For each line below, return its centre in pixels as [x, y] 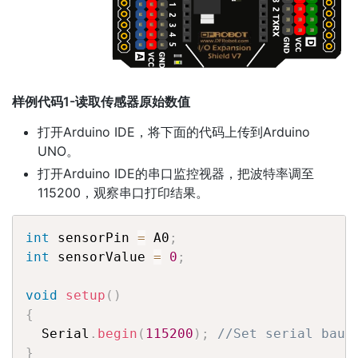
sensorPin [93, 237]
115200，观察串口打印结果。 [123, 192]
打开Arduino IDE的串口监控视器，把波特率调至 [176, 173]
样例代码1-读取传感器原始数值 [101, 101]
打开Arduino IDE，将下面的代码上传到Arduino [174, 131]
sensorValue [101, 257]
